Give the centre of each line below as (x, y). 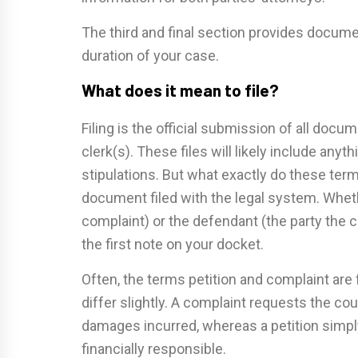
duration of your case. (150, 56)
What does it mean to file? (180, 90)
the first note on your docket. (173, 245)
